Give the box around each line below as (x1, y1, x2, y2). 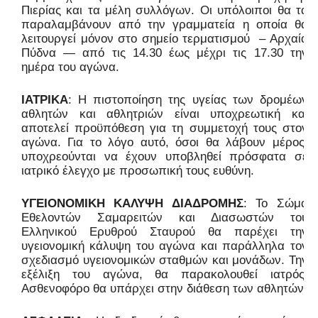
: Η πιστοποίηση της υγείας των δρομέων (68, 93, 308, 107)
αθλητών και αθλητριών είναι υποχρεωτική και (21, 107, 308, 121)
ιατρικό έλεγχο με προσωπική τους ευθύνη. (21, 164, 254, 178)
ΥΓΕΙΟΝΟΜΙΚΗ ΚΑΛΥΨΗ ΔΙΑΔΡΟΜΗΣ (21, 197, 243, 211)
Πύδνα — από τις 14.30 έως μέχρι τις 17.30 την (21, 46, 308, 60)
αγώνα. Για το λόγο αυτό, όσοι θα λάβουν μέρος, (21, 136, 308, 150)
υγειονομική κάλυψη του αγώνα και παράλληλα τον (21, 239, 308, 253)
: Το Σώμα (243, 197, 308, 211)
